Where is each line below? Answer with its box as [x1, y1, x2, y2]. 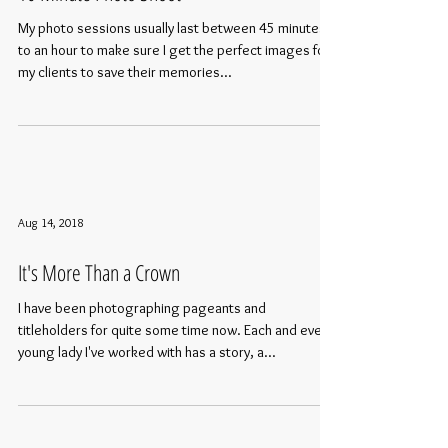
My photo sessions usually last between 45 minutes [18, 71, 326, 89]
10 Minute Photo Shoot [18, 29, 181, 59]
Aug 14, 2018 [18, 266, 83, 282]
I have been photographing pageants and [18, 351, 266, 369]
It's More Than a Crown [18, 309, 180, 339]
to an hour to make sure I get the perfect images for [18, 93, 330, 111]
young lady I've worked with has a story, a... [18, 395, 276, 413]
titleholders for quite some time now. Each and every [18, 373, 333, 391]
